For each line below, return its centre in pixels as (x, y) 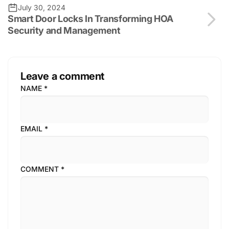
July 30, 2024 (42, 8)
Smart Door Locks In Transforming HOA (91, 19)
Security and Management (64, 31)
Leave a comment (62, 76)
